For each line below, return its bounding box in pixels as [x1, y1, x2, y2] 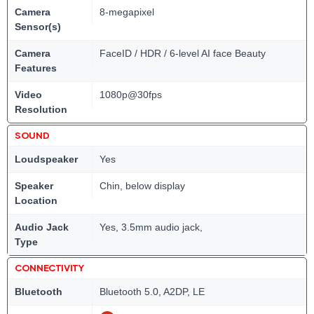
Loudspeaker [15, 153, 78, 165]
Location [15, 195, 57, 206]
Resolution [15, 104, 67, 115]
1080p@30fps [100, 89, 162, 100]
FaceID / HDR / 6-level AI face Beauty [100, 48, 266, 59]
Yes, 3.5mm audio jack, [100, 221, 203, 233]
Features [15, 62, 57, 74]
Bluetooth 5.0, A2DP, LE [100, 286, 205, 297]
